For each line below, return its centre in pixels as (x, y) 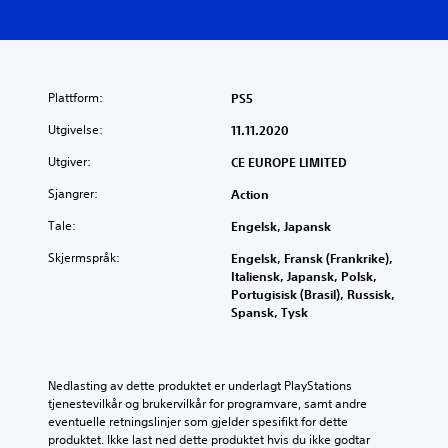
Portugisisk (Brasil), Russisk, (313, 294)
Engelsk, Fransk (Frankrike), (312, 258)
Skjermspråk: (84, 258)
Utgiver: (69, 162)
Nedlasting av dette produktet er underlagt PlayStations (200, 386)
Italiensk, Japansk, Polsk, (304, 276)
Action (250, 194)
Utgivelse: (75, 130)
